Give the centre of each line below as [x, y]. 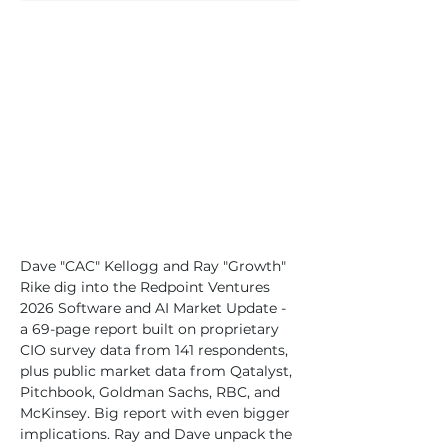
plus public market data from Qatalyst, [158, 371]
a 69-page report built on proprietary [151, 329]
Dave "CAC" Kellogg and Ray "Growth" [155, 266]
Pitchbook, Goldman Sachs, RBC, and [152, 392]
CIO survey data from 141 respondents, [156, 350]
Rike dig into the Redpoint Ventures [147, 287]
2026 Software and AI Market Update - [155, 308]
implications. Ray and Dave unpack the [158, 434]
